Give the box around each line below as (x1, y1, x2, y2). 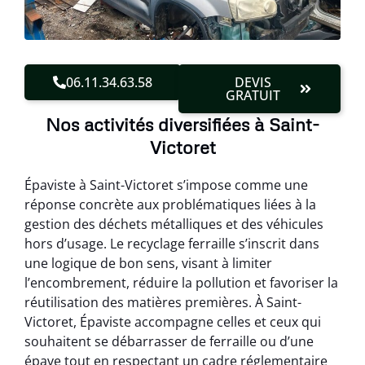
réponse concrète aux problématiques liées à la (24, 196, 316, 213)
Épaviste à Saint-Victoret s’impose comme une (24, 176, 308, 194)
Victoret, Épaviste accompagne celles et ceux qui (24, 313, 321, 331)
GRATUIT (226, 86, 281, 104)
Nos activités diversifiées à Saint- (46, 113, 319, 135)
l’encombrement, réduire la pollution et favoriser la (24, 274, 338, 292)
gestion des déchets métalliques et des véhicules (24, 215, 323, 233)
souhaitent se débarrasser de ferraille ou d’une (24, 332, 314, 350)
